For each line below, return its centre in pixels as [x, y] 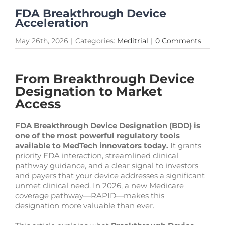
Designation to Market [88, 91]
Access [38, 104]
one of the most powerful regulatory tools [97, 135]
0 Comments [178, 40]
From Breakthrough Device [105, 79]
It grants [185, 145]
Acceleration [52, 23]
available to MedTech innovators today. [91, 145]
